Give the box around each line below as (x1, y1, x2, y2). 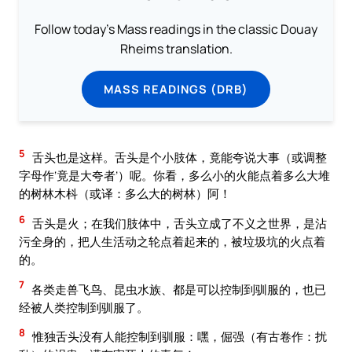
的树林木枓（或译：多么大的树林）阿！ (19, 185, 231, 202)
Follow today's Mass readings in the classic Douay (35, 20, 317, 38)
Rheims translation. (119, 39, 233, 57)
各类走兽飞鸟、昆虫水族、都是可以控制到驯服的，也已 (29, 280, 326, 297)
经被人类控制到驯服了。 (19, 299, 148, 315)
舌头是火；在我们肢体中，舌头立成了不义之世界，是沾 (30, 215, 327, 232)
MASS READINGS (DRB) (104, 80, 248, 97)
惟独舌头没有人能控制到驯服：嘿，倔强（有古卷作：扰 (30, 328, 327, 345)
